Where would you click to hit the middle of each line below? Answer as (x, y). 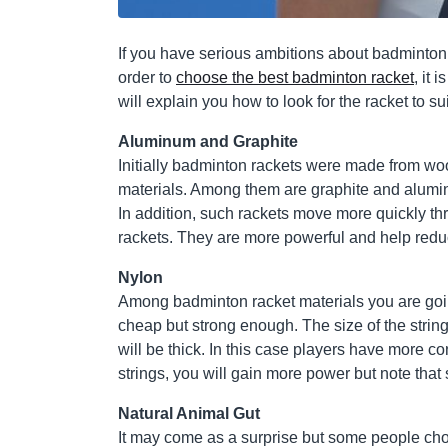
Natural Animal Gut (189, 414)
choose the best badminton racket (295, 78)
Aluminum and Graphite (208, 142)
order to (147, 78)
